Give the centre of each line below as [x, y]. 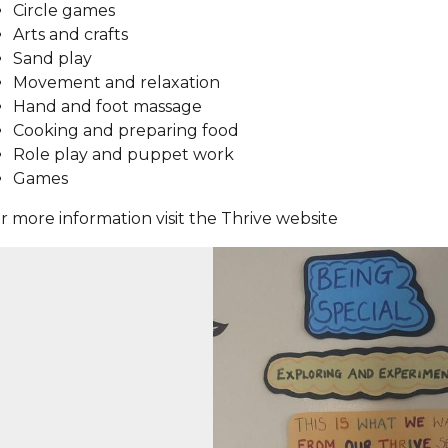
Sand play [52, 58]
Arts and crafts [70, 34]
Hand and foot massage [107, 106]
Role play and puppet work [123, 154]
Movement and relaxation [116, 82]
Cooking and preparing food [126, 130]
